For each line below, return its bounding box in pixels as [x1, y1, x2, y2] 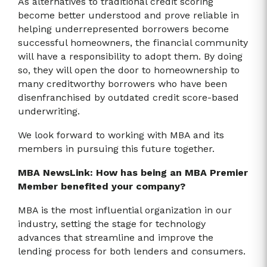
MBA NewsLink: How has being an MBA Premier [18, 167, 248, 179]
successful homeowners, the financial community [18, 37, 248, 49]
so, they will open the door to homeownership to [18, 64, 240, 76]
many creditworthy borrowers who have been [18, 78, 227, 90]
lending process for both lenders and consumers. [18, 246, 246, 257]
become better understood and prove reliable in [18, 10, 239, 21]
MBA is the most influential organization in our [18, 204, 232, 216]
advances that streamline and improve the [18, 232, 213, 244]
